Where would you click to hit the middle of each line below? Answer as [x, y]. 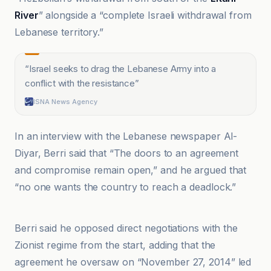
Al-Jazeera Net [61, 194]
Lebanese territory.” [59, 32]
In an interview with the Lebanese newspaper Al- [126, 136]
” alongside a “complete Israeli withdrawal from [145, 15]
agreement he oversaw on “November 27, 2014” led [133, 262]
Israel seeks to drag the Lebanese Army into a [122, 69]
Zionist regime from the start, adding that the [115, 245]
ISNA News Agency [65, 102]
